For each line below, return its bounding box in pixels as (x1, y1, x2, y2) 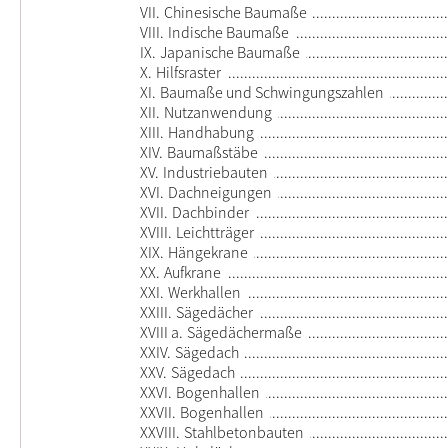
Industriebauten (163, 162, 268, 183)
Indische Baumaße (168, 22, 289, 43)
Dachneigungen (168, 182, 272, 203)
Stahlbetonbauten (184, 422, 304, 443)
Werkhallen (168, 282, 241, 303)
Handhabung (168, 122, 254, 143)
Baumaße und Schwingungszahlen (160, 82, 384, 103)
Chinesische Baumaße (164, 2, 307, 23)
